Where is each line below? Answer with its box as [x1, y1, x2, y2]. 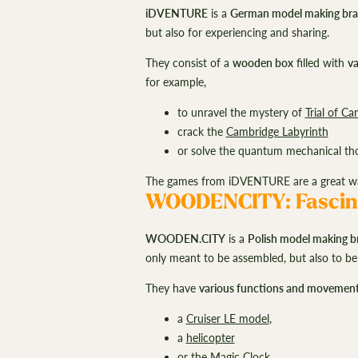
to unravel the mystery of [177, 105, 305, 119]
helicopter [185, 331, 235, 345]
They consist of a [145, 55, 233, 70]
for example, [145, 74, 206, 89]
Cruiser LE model [185, 312, 269, 326]
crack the [177, 124, 226, 138]
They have [145, 281, 199, 296]
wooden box [232, 55, 293, 70]
